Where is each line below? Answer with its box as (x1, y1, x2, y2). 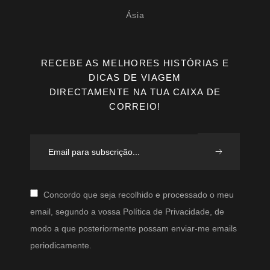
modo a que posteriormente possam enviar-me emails (30, 223, 237, 233)
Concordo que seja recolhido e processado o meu (43, 190, 234, 200)
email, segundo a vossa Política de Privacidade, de (30, 207, 224, 217)
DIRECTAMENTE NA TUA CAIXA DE (49, 87, 221, 98)
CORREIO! (109, 101, 161, 112)
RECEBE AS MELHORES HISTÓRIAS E (41, 58, 229, 69)
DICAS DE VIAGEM (89, 72, 181, 83)
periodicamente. (30, 240, 92, 250)
